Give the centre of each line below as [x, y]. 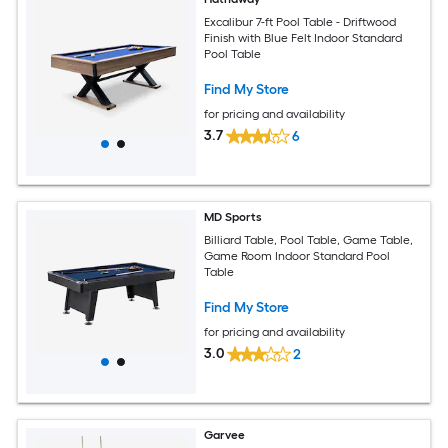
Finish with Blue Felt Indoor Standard [303, 37]
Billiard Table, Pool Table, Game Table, [309, 239]
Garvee [225, 435]
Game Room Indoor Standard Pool [297, 255]
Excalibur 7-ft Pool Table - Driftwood [300, 21]
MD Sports [233, 217]
